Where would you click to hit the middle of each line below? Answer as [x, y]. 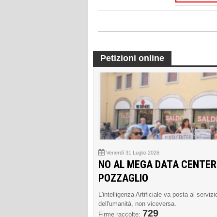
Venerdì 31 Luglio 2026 [133, 153]
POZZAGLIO [123, 178]
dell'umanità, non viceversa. [137, 204]
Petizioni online [132, 58]
